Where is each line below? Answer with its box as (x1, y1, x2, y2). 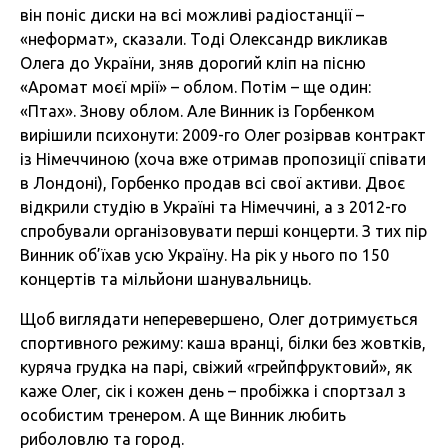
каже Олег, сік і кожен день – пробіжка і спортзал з (20, 382, 406, 401)
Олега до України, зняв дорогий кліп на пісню (20, 54, 366, 73)
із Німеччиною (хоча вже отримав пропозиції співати (20, 150, 426, 169)
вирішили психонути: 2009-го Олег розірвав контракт (20, 126, 426, 145)
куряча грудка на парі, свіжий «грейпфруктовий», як (20, 358, 412, 377)
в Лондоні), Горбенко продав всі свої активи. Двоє (20, 174, 405, 193)
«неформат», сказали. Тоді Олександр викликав (20, 30, 388, 49)
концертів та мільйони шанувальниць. (20, 270, 311, 289)
